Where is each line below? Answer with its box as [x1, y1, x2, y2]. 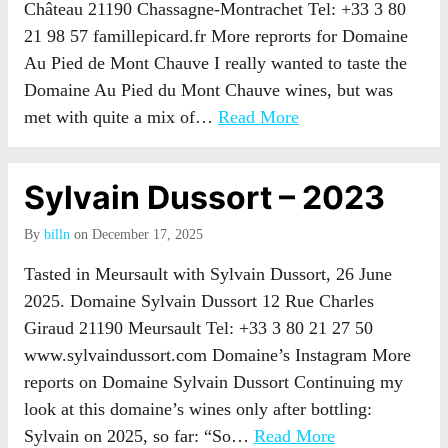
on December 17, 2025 [70, 227, 203, 242]
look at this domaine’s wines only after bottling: [24, 399, 372, 419]
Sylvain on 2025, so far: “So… [24, 426, 254, 446]
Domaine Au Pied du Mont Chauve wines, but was [24, 80, 393, 100]
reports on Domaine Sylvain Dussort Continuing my [24, 372, 403, 392]
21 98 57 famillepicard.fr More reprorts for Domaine [24, 26, 408, 46]
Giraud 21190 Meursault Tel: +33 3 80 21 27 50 [24, 318, 373, 338]
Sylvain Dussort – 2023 [24, 178, 385, 217]
